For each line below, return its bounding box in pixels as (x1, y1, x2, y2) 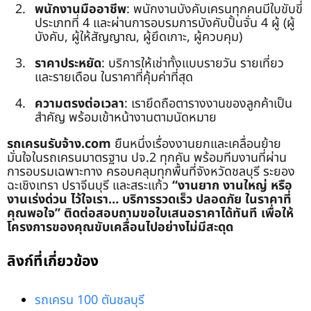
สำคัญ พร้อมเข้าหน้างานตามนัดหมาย (35, 108, 217, 127)
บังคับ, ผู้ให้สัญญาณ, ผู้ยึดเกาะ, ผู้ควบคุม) (35, 27, 242, 47)
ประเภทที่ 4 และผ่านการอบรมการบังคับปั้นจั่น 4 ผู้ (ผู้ (35, 13, 295, 33)
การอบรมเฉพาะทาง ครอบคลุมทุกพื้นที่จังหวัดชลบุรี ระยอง (7, 162, 295, 181)
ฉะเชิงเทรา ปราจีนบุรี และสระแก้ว (7, 176, 172, 195)
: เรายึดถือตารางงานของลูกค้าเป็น (124, 94, 292, 113)
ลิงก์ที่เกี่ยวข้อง (7, 251, 99, 273)
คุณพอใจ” (7, 203, 60, 223)
